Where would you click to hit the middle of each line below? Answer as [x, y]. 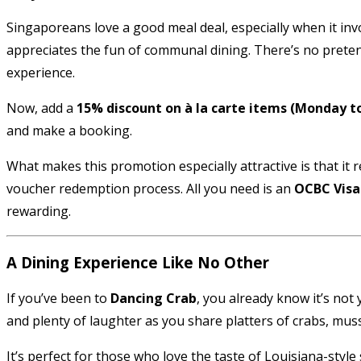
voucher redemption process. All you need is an [150, 188]
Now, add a [41, 108]
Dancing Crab [154, 299]
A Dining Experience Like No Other [138, 262]
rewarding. [39, 211]
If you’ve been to [58, 299]
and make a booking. [69, 130]
